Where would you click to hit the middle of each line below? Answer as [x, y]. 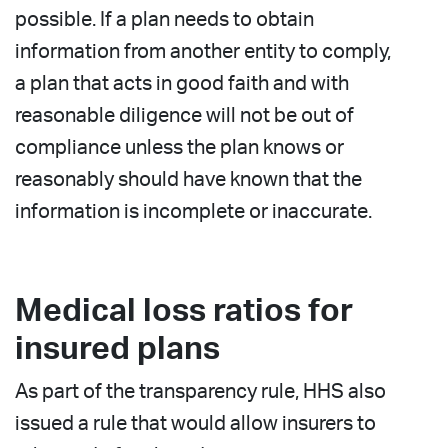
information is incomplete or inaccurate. [193, 211]
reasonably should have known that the [188, 179]
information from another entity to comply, [203, 51]
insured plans [117, 348]
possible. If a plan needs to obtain [164, 19]
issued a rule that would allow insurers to [195, 423]
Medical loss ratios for [184, 310]
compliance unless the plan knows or [179, 147]
